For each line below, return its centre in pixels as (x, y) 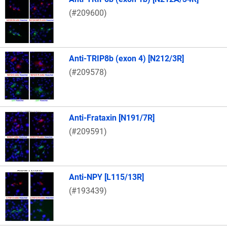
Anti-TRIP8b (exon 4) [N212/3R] (126, 59)
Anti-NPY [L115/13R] (106, 177)
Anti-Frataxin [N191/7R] (112, 118)
